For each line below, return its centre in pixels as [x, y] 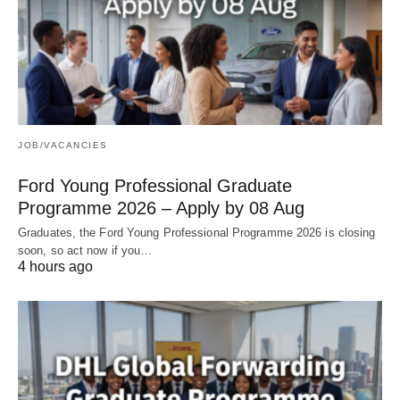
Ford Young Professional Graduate [155, 186]
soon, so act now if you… [85, 251]
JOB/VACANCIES [63, 146]
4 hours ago [55, 267]
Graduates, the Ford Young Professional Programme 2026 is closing [197, 233]
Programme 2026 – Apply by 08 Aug [161, 208]
